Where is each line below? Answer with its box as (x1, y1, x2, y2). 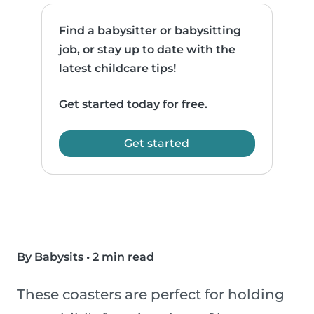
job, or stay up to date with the (59, 43, 236, 57)
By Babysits (17, 250, 83, 264)
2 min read (93, 250, 154, 264)
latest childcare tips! (59, 62, 177, 76)
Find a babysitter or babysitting (59, 24, 242, 38)
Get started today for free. (59, 97, 208, 111)
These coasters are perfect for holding (17, 286, 285, 303)
